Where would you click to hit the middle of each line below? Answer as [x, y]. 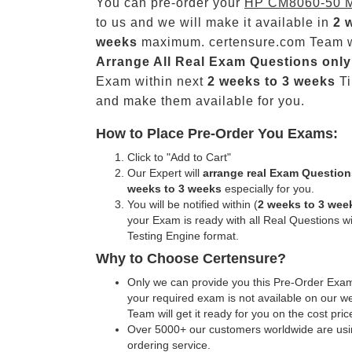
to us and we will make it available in [214, 22]
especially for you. [268, 189]
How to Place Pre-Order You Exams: [217, 134]
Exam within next [152, 81]
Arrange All [134, 62]
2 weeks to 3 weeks [271, 81]
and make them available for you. [200, 101]
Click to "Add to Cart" [179, 157]
